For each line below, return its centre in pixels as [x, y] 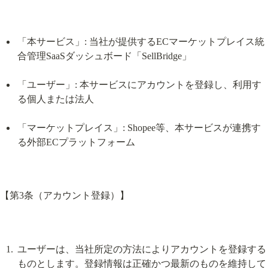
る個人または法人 [55, 99]
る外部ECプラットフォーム [76, 142]
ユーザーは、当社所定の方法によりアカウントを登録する [141, 249]
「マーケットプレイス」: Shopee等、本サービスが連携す [139, 127]
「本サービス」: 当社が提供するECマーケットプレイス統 [141, 41]
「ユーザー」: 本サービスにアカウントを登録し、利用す [139, 84]
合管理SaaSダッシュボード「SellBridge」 [104, 56]
